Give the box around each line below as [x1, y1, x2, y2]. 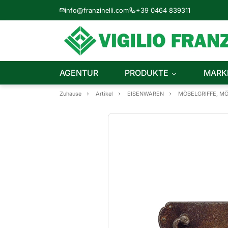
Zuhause [60, 90, 81, 97]
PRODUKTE [125, 68, 168, 78]
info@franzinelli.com [65, 6, 129, 14]
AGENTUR [60, 68, 98, 78]
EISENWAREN [127, 90, 164, 97]
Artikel [96, 90, 113, 97]
